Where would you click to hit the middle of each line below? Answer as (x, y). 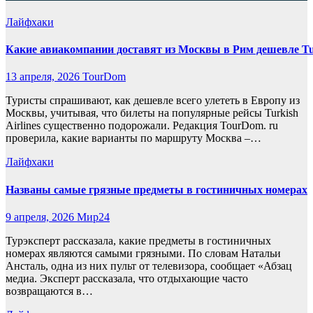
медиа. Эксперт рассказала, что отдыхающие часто (127, 278)
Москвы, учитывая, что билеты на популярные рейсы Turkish (152, 113)
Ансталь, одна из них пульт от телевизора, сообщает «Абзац (149, 265)
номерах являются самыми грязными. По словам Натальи (143, 253)
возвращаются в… (49, 291)
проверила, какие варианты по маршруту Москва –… (133, 138)
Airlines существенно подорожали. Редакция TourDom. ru (142, 126)
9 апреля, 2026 (41, 217)
